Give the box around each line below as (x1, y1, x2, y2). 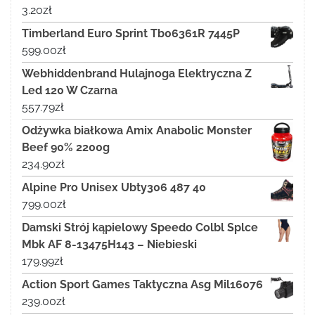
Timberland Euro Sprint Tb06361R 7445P (22, 27, 240, 41)
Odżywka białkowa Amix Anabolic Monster (22, 124, 252, 138)
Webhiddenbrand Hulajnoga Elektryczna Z (22, 67, 252, 81)
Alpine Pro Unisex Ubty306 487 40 (22, 181, 206, 195)
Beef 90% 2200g (22, 141, 110, 155)
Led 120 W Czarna (22, 84, 117, 98)
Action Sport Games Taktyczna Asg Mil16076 (22, 278, 263, 292)
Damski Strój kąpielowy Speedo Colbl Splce (22, 221, 258, 235)
